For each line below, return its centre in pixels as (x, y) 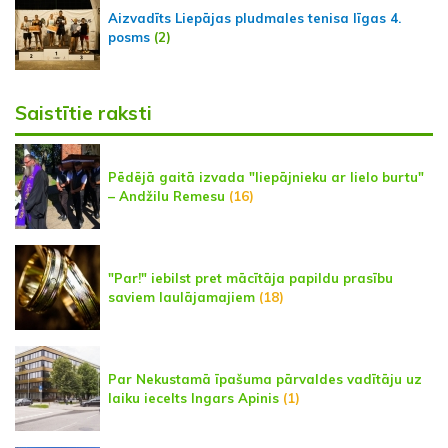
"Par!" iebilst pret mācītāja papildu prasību (250, 277)
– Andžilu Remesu (168, 195)
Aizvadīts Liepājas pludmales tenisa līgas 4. (254, 17)
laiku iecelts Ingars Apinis (193, 397)
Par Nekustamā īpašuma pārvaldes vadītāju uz (265, 378)
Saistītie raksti (83, 113)
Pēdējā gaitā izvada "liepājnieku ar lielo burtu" (266, 176)
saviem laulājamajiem (181, 296)
